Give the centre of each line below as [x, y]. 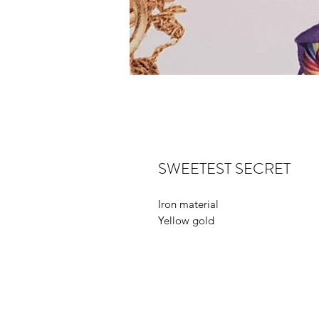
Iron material [188, 204]
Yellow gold [186, 220]
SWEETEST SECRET [224, 168]
